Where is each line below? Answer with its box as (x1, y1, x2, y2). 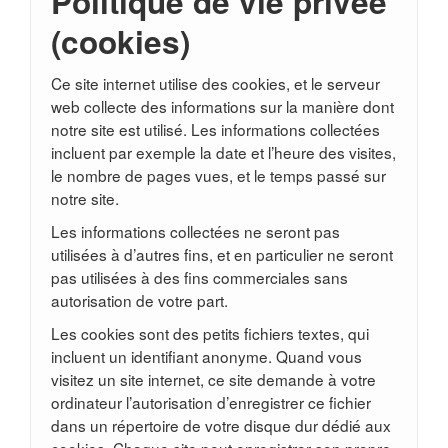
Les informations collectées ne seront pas (51, 220, 340, 242)
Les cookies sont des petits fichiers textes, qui (51, 322, 369, 344)
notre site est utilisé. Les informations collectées (51, 118, 380, 140)
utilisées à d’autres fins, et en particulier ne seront (51, 243, 393, 265)
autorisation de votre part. (51, 289, 228, 311)
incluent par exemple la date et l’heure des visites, (51, 141, 396, 163)
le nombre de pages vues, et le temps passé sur (51, 164, 386, 186)
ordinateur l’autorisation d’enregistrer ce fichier (51, 391, 371, 413)
